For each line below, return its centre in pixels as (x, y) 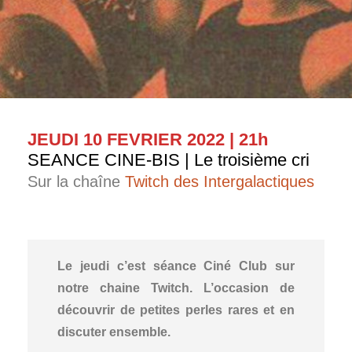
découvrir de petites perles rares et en (176, 310)
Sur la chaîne (76, 182)
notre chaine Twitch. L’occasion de (176, 288)
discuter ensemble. (114, 332)
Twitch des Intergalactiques (220, 182)
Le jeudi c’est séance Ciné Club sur (176, 266)
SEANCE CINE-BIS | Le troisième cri (169, 160)
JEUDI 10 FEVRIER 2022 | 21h (148, 140)
